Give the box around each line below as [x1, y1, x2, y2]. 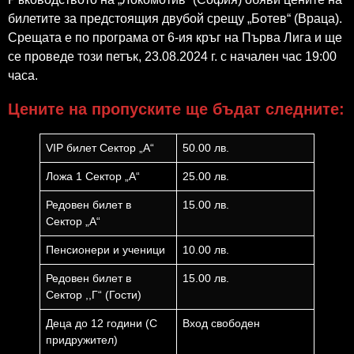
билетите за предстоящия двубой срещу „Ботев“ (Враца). [8, 12, 342, 26]
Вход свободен [183, 316, 261, 330]
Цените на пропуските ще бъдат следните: [8, 100, 345, 118]
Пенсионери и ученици [46, 243, 166, 256]
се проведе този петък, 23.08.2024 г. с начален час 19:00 [8, 50, 337, 64]
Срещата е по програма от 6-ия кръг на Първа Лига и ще [8, 31, 342, 45]
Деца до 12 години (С [46, 316, 158, 330]
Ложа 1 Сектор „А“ [46, 169, 141, 183]
